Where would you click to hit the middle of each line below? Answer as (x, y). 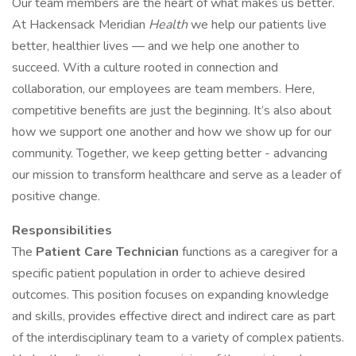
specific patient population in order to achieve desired (159, 273)
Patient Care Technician (109, 252)
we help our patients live (259, 25)
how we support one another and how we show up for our (172, 132)
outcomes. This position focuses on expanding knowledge (170, 295)
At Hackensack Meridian (80, 25)
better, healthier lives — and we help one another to (156, 46)
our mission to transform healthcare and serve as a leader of (176, 175)
